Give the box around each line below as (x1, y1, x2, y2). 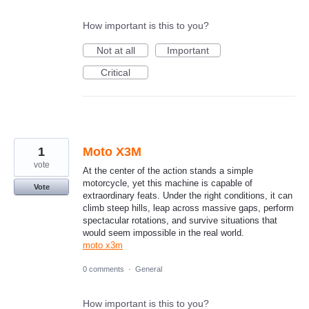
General (135, 264, 162, 273)
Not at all (96, 44, 135, 56)
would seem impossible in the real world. (83, 227, 244, 238)
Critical (101, 66, 130, 78)
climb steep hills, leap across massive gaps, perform (83, 202, 294, 213)
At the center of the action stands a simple (83, 165, 253, 176)
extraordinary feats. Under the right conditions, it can (83, 190, 292, 201)
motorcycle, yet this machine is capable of (83, 177, 252, 188)
